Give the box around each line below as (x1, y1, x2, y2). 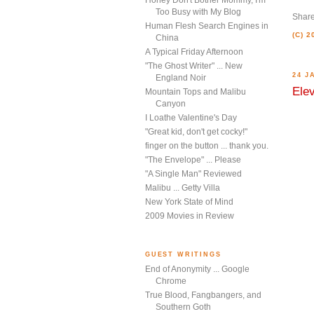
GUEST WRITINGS (145, 250, 221, 258)
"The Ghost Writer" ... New (145, 61, 243, 71)
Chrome (156, 275, 186, 286)
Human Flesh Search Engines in (145, 21, 268, 32)
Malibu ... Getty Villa (145, 183, 220, 193)
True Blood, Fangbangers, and (145, 289, 261, 300)
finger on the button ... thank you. (145, 141, 268, 151)
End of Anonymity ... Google (145, 264, 250, 274)
